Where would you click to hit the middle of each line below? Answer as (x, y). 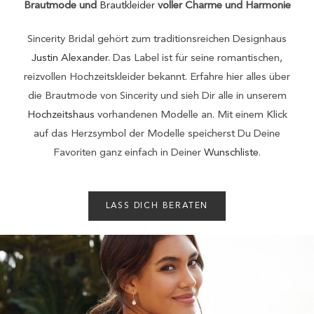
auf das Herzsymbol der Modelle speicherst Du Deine (157, 135)
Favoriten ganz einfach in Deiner (129, 153)
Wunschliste (231, 153)
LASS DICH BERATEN (157, 206)
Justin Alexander (70, 59)
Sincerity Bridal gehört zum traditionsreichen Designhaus (157, 40)
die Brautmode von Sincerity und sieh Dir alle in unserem (157, 97)
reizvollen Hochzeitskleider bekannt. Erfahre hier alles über (157, 78)
